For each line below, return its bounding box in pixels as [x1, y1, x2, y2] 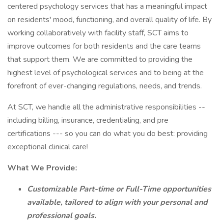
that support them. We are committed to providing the [7, 54, 192, 65]
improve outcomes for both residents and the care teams [7, 41, 201, 52]
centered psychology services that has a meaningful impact [7, 1, 207, 12]
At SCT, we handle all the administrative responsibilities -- [7, 102, 205, 112]
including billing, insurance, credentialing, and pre [7, 115, 168, 126]
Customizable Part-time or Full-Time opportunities [27, 184, 211, 194]
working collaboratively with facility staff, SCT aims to [7, 27, 189, 38]
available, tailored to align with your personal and [27, 197, 208, 208]
